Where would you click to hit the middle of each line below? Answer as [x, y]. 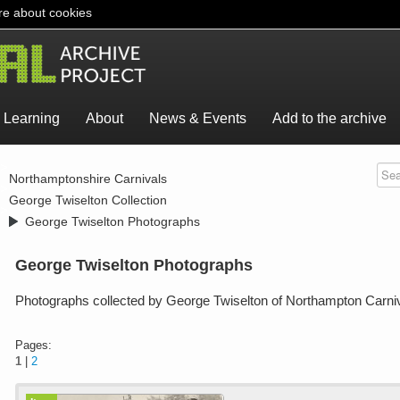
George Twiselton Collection [87, 200]
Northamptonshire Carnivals [87, 179]
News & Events [198, 118]
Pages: [34, 345]
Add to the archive [329, 118]
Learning [32, 118]
